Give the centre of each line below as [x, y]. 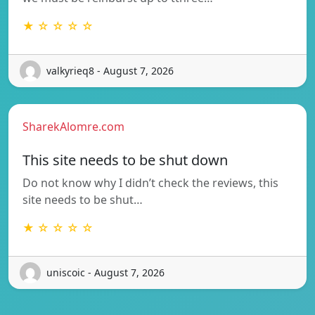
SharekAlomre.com [73, 126]
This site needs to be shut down [125, 160]
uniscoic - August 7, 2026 [105, 273]
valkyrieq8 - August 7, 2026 [110, 71]
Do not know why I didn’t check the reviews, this [150, 182]
